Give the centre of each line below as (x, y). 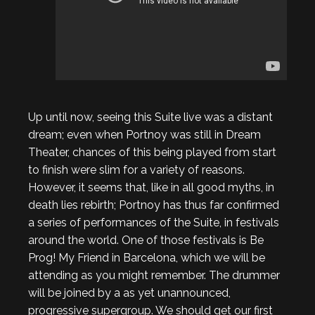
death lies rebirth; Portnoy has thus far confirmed (154, 205)
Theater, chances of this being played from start (152, 152)
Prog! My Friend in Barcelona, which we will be (147, 257)
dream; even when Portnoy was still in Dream (144, 134)
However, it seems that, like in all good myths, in (151, 187)
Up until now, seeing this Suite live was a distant (150, 117)
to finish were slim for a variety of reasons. (136, 169)
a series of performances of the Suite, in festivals (154, 222)
